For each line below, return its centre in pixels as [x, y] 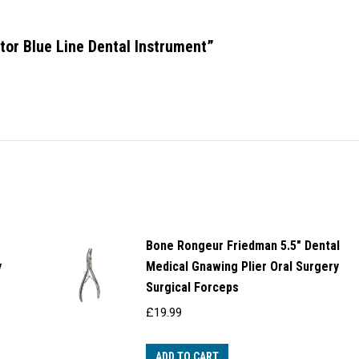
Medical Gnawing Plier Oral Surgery [242, 267]
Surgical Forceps [192, 288]
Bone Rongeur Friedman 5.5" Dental [242, 246]
